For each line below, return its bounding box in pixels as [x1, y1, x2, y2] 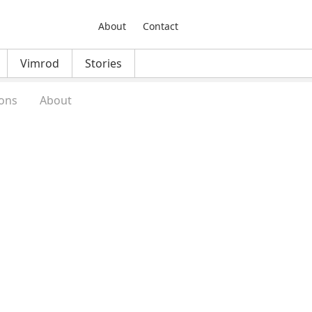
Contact [143, 19, 178, 33]
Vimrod [20, 56, 59, 71]
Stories [85, 56, 122, 71]
